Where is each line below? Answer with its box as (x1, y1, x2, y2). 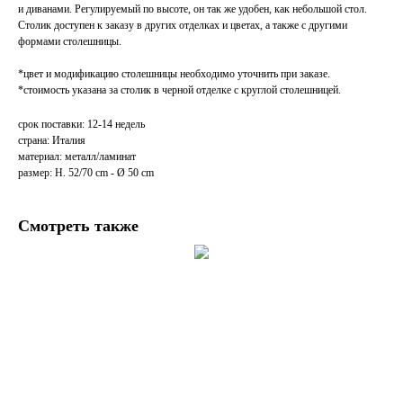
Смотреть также (18, 217, 139, 236)
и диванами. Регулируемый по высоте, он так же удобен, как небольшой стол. (18, 3, 367, 16)
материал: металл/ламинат (18, 150, 136, 164)
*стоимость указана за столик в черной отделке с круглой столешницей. (18, 84, 341, 97)
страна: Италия (18, 134, 85, 148)
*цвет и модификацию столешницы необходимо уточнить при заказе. (18, 67, 330, 81)
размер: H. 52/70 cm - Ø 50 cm (18, 166, 154, 180)
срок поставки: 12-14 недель (18, 118, 145, 131)
